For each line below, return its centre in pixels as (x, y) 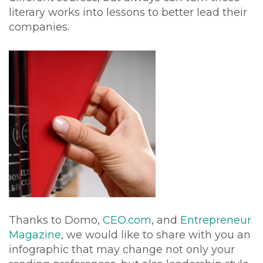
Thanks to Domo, (56, 220)
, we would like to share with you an (156, 235)
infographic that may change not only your (122, 250)
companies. (39, 27)
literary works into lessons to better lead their (128, 13)
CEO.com (127, 220)
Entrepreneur (216, 220)
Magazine (35, 235)
